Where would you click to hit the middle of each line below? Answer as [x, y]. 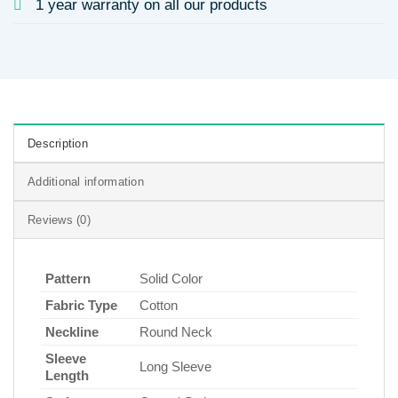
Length [67, 375]
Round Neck [176, 331]
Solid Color [171, 278]
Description [58, 143]
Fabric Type [81, 305]
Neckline [72, 331]
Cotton [159, 305]
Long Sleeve [175, 366]
